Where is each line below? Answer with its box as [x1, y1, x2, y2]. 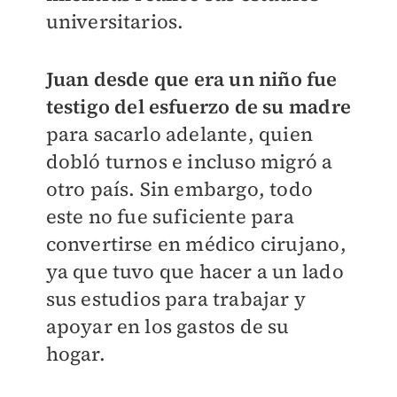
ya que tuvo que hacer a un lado [45, 258, 344, 285]
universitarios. [45, 8, 184, 35]
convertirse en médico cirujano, [45, 230, 346, 258]
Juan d [45, 66, 106, 93]
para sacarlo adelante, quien [45, 121, 314, 148]
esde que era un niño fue [105, 66, 338, 93]
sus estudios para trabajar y [45, 285, 307, 313]
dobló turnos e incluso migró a [45, 148, 333, 175]
